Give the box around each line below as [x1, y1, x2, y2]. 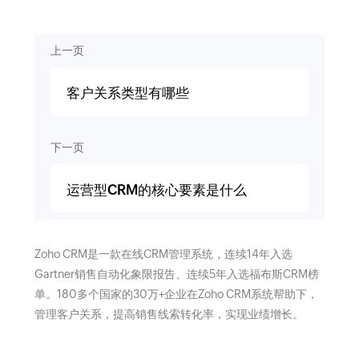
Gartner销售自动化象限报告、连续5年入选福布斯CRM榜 [34, 268, 319, 280]
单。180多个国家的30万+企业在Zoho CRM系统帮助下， [34, 288, 318, 301]
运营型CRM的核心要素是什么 [66, 182, 247, 198]
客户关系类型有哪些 [66, 85, 189, 101]
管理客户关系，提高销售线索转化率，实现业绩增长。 [34, 308, 304, 321]
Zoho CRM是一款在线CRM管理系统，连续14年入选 [34, 248, 292, 260]
